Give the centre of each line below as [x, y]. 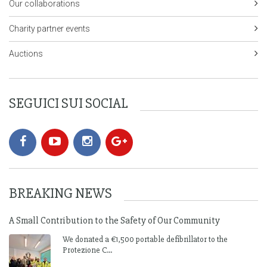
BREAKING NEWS [60, 193]
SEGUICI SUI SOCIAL [69, 103]
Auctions [26, 54]
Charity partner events [49, 29]
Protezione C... [87, 250]
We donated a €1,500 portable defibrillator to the [145, 239]
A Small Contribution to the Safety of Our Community [114, 221]
